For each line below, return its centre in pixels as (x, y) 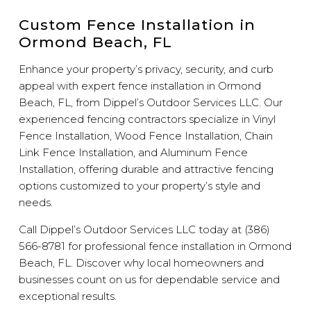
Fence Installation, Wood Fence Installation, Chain (146, 135)
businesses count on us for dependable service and (150, 279)
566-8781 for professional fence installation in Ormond (155, 246)
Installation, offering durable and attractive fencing (146, 169)
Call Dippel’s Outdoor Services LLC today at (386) (145, 229)
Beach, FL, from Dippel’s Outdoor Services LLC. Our (151, 102)
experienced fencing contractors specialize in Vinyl (148, 119)
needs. (36, 202)
